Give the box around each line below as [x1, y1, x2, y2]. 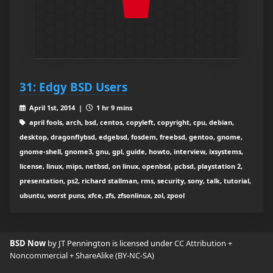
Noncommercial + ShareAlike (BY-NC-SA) [10, 250, 154, 261]
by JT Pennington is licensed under [48, 238, 174, 249]
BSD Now [10, 238, 48, 249]
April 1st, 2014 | [27, 103, 86, 113]
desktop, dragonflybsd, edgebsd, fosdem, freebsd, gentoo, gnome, [19, 132, 243, 142]
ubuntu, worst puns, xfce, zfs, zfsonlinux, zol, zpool [19, 191, 185, 200]
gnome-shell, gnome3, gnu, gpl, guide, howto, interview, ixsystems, [19, 147, 243, 157]
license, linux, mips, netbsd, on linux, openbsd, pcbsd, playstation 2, [19, 161, 243, 171]
